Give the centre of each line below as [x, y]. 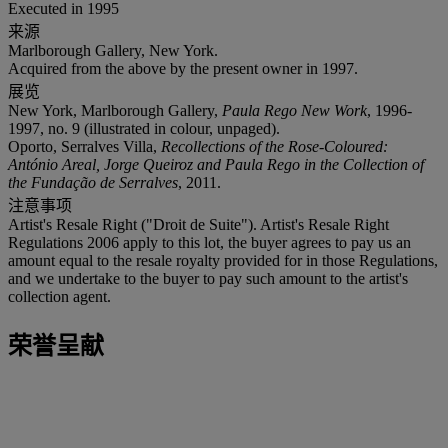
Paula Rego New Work [294, 110]
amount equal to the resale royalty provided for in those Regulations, [223, 260]
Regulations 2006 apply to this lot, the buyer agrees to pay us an [209, 242]
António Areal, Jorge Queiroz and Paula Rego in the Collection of [216, 164]
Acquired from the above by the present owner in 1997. [183, 68]
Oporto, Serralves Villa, [84, 146]
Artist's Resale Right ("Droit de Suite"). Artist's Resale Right [198, 224]
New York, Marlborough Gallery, [115, 110]
